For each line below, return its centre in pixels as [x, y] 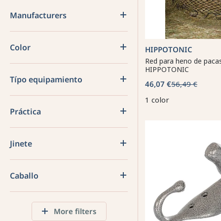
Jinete [21, 144]
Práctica [25, 111]
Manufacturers [38, 15]
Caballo [24, 176]
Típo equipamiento [46, 79]
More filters [74, 211]
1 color [157, 100]
